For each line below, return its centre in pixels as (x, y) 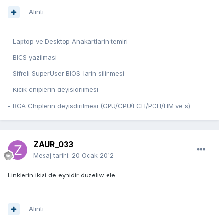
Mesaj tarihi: (53, 156)
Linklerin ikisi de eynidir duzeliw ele (62, 175)
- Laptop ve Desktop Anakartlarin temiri (68, 41)
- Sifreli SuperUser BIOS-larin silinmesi (66, 74)
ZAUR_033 (53, 144)
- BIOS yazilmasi (32, 57)
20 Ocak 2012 (93, 156)
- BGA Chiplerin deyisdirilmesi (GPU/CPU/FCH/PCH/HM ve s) (99, 106)
